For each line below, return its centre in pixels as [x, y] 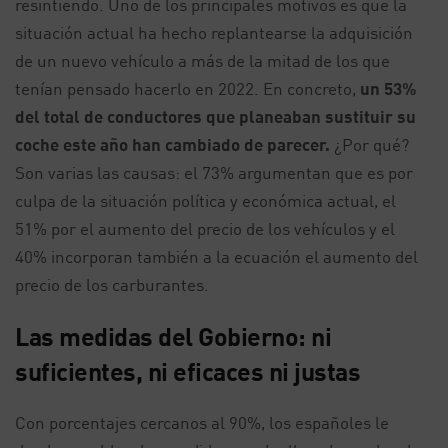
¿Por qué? [369, 145]
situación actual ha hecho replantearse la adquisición [214, 33]
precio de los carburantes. [112, 285]
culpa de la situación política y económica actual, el [205, 201]
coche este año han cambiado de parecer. [172, 145]
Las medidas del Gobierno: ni [173, 336]
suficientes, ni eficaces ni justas [187, 371]
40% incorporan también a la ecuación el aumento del [216, 257]
